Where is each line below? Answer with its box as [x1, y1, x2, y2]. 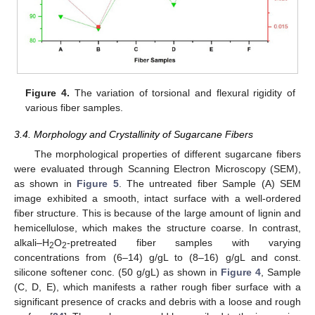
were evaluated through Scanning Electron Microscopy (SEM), [14, 163, 301, 175]
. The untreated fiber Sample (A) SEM [118, 178, 302, 190]
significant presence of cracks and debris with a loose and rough [14, 296, 301, 308]
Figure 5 [77, 178, 119, 190]
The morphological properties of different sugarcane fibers [34, 148, 301, 160]
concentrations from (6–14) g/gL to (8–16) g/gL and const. [14, 252, 301, 264]
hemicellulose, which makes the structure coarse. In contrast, [14, 222, 301, 234]
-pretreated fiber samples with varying [67, 237, 301, 249]
